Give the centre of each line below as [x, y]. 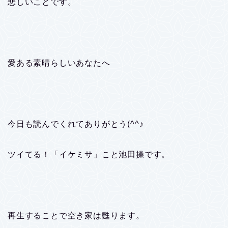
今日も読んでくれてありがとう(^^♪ [76, 124]
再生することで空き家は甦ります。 [76, 215]
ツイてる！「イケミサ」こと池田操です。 [89, 154]
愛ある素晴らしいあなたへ [59, 63]
